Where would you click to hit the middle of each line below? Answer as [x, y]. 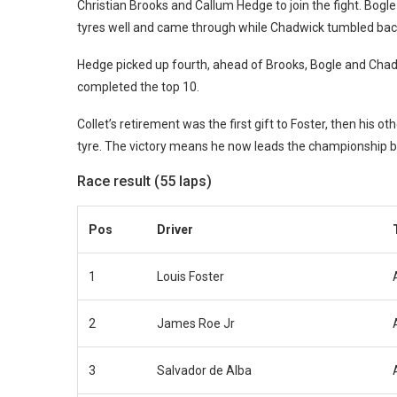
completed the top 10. [138, 86]
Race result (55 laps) [144, 181]
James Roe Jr [196, 323]
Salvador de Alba [204, 370]
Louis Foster [191, 276]
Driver [175, 229]
